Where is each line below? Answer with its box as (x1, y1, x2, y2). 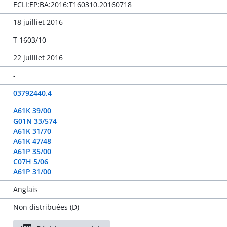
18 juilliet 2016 (13, 17, 63, 27)
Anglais (13, 184, 38, 194)
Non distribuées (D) (13, 202, 79, 212)
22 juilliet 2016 (13, 53, 63, 62)
